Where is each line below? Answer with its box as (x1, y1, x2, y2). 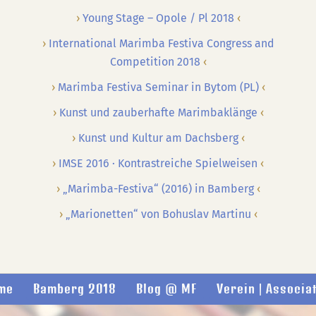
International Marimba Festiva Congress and (48, 37, 274, 50)
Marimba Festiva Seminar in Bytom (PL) (57, 80, 259, 94)
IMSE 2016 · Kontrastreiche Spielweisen (59, 157, 257, 170)
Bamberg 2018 (32, 281, 116, 296)
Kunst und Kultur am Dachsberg (78, 131, 238, 145)
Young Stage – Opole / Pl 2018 (82, 11, 234, 25)
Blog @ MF (135, 281, 197, 296)
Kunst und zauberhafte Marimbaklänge (59, 106, 257, 119)
